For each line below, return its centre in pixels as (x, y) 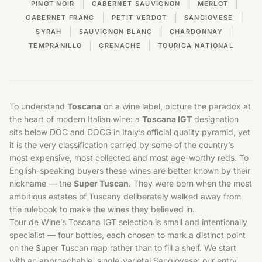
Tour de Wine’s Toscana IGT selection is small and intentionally (128, 222)
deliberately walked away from (181, 196)
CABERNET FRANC (60, 18)
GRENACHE (120, 46)
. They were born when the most (190, 183)
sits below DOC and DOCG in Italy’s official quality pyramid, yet (130, 132)
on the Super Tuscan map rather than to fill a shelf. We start (123, 248)
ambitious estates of (49, 196)
